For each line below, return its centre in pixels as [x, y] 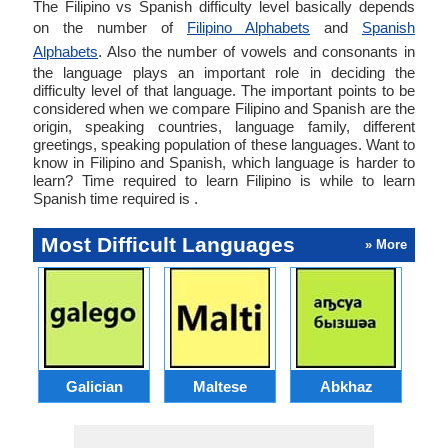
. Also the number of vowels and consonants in [256, 51]
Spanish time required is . [115, 198]
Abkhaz [346, 386]
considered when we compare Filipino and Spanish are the [224, 108]
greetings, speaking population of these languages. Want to [224, 144]
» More [386, 244]
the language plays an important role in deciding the [224, 72]
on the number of [110, 27]
